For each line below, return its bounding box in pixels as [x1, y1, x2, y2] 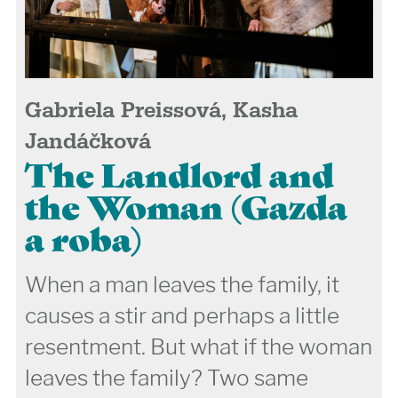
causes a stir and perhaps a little [24, 301, 339, 329]
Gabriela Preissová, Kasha [24, 96, 298, 124]
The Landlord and [24, 149, 334, 195]
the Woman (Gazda [24, 181, 347, 227]
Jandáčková [24, 127, 151, 155]
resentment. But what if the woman [24, 332, 372, 360]
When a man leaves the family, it [24, 270, 339, 298]
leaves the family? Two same [24, 363, 308, 391]
